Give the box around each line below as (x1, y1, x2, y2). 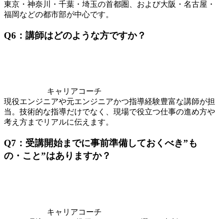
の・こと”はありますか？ (4, 150, 111, 161)
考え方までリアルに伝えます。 (4, 118, 113, 127)
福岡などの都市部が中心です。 (4, 10, 113, 19)
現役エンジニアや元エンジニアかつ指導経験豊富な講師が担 (4, 97, 215, 106)
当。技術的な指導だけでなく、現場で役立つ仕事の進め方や (4, 108, 215, 116)
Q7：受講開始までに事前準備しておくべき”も (4, 137, 197, 148)
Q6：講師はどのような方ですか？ (4, 30, 146, 41)
